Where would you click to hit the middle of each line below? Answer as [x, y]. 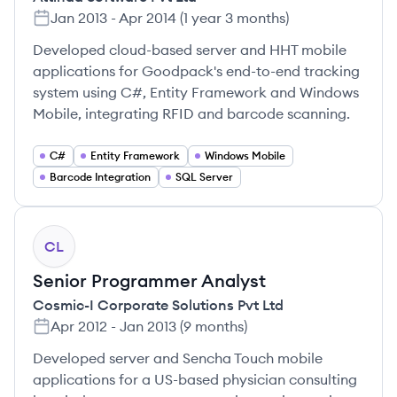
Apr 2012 [79, 326]
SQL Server [204, 177]
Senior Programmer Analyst [149, 280]
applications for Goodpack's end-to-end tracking [196, 71]
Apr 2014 [148, 18]
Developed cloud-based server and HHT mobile [190, 50]
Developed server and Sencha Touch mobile [178, 358]
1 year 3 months [234, 18]
